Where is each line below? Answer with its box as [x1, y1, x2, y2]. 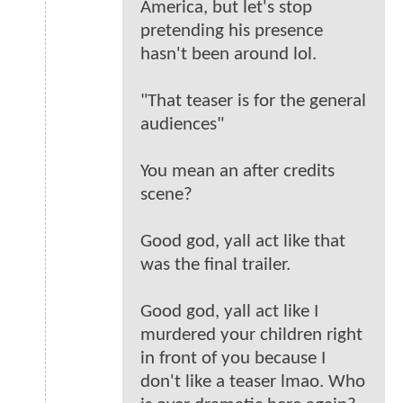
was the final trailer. [140, 255, 291, 274]
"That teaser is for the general [140, 91, 366, 111]
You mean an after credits [140, 161, 335, 181]
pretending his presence [140, 21, 323, 40]
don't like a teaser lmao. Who [140, 372, 365, 391]
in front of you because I [140, 348, 326, 368]
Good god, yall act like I [140, 301, 318, 321]
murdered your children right [140, 325, 363, 345]
